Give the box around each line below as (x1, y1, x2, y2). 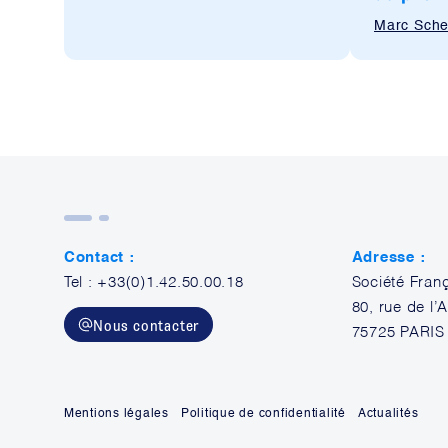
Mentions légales (64, 408, 169, 420)
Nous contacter (93, 314, 200, 335)
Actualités (358, 408, 419, 420)
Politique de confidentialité (181, 408, 346, 420)
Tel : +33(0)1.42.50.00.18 (64, 275, 244, 290)
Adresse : (351, 250, 426, 265)
